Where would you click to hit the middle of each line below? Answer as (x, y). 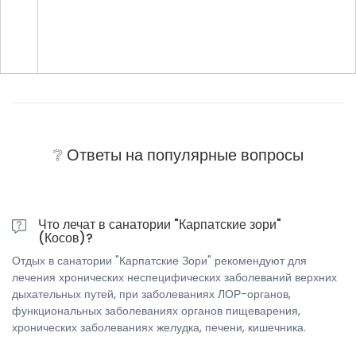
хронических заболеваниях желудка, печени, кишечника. (159, 327)
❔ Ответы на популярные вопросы (178, 155)
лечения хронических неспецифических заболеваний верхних (174, 277)
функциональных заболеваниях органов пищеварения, (156, 310)
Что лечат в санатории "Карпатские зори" (160, 224)
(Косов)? (66, 238)
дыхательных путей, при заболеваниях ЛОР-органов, (151, 294)
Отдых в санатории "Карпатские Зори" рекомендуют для (159, 260)
